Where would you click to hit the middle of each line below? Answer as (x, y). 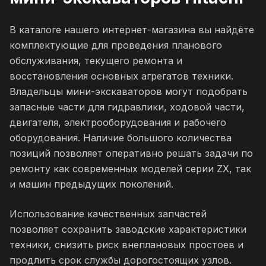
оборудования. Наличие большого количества (121, 138)
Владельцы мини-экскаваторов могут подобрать (129, 92)
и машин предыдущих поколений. (91, 184)
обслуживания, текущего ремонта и (96, 61)
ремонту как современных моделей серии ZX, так (130, 169)
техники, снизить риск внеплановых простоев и (126, 245)
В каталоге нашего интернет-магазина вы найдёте (132, 30)
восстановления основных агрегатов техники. (121, 76)
